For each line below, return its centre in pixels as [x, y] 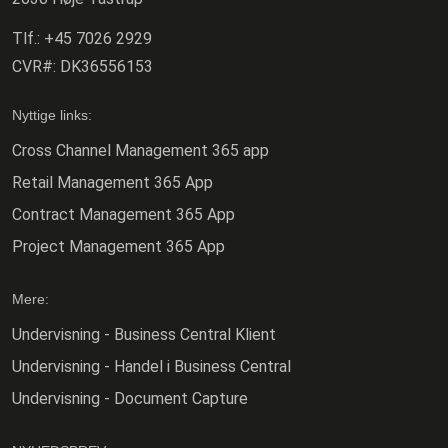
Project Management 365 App [118, 247]
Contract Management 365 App [123, 215]
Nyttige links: [52, 115]
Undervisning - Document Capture [130, 399]
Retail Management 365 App [112, 183]
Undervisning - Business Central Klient [144, 335]
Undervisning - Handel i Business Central [151, 367]
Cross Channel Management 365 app [140, 151]
